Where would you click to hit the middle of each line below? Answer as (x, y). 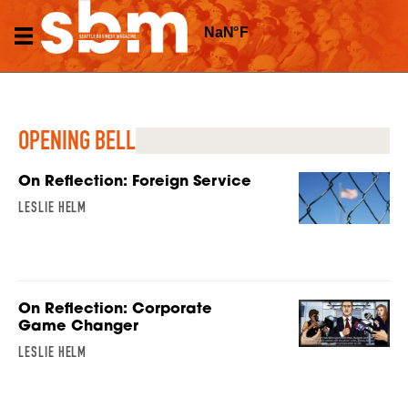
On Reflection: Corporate (115, 308)
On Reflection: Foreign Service (135, 181)
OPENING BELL (77, 141)
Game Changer (78, 326)
